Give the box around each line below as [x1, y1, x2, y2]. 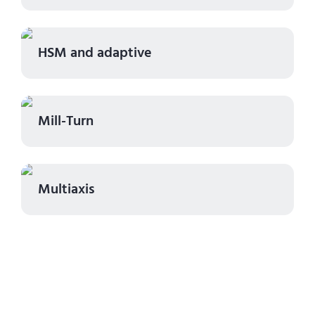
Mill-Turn [38, 111, 94, 131]
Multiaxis [38, 179, 95, 200]
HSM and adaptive [38, 43, 152, 63]
